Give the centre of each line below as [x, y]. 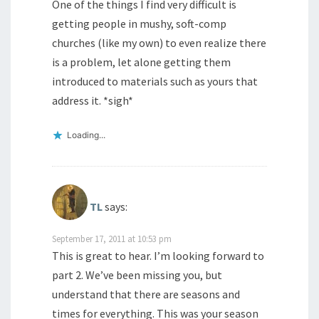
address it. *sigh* [93, 100]
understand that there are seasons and [146, 294]
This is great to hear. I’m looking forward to [158, 255]
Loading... [86, 135]
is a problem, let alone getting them [141, 62]
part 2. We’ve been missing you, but [137, 274]
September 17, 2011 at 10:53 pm [112, 238]
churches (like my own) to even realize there [159, 43]
